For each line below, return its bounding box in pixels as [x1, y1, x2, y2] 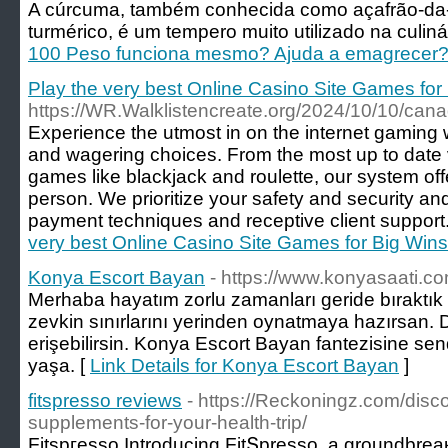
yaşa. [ [28, 355, 90, 376]
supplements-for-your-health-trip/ [28, 412, 307, 433]
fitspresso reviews [28, 390, 182, 411]
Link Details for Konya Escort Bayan [90, 355, 399, 376]
